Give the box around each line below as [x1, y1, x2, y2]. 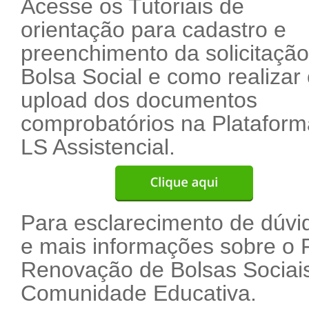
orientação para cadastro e [21, 17, 286, 42]
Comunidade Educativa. [21, 281, 257, 306]
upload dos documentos [21, 88, 257, 112]
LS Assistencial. [21, 134, 175, 159]
